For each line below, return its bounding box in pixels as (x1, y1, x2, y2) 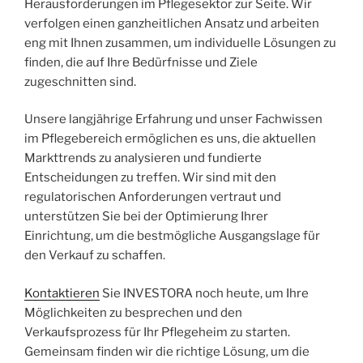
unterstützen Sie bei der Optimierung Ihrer (24, 209, 268, 224)
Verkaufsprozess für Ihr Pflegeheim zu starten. (24, 324, 290, 340)
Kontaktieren (24, 285, 100, 301)
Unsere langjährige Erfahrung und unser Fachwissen (24, 112, 322, 127)
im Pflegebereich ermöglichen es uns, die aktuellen (24, 131, 316, 147)
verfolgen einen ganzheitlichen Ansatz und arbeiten (24, 15, 319, 31)
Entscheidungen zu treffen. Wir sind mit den (24, 170, 276, 186)
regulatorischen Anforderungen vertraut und (24, 190, 281, 205)
